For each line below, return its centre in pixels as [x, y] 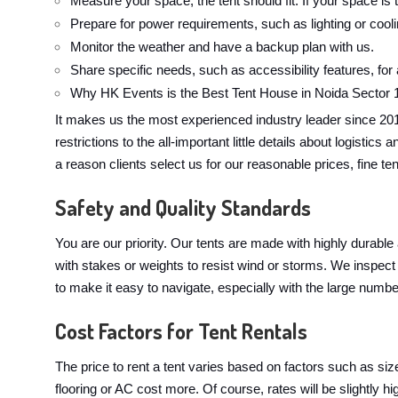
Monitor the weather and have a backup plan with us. [222, 47]
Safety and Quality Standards [183, 207]
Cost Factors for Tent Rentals [181, 331]
